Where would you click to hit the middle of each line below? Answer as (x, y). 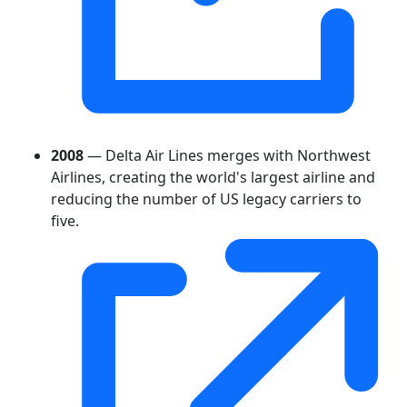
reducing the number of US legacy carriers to (206, 199)
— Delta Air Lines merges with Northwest (227, 155)
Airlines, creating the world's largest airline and (213, 177)
